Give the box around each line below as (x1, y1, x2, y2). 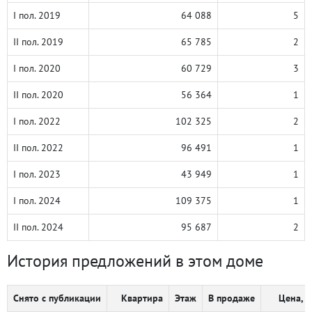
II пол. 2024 (13, 221, 63, 233)
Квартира (121, 292, 163, 304)
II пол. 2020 (13, 88, 63, 101)
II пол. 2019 (13, 36, 63, 48)
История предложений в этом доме (7, 250, 263, 272)
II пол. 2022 (13, 141, 63, 154)
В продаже (208, 292, 255, 304)
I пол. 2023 (13, 168, 61, 180)
